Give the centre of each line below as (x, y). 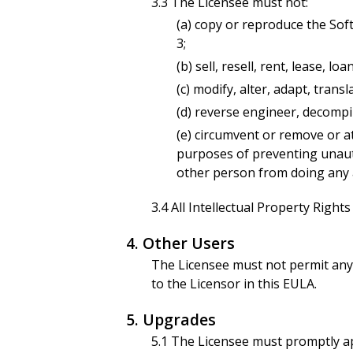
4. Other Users (180, 243)
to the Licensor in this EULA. (234, 284)
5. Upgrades (171, 320)
